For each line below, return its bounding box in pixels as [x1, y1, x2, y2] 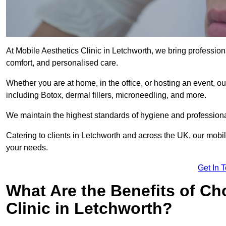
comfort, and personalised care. [6, 59, 118, 68]
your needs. [6, 143, 48, 152]
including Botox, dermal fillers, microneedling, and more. [6, 91, 206, 100]
